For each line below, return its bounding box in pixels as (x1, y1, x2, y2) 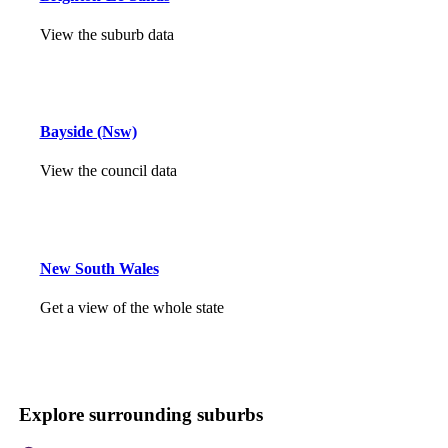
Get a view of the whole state (39, 299, 224, 316)
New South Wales (39, 259, 159, 277)
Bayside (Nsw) (39, 123, 137, 141)
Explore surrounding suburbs (18, 404, 263, 426)
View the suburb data (39, 25, 174, 43)
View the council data (39, 162, 177, 180)
